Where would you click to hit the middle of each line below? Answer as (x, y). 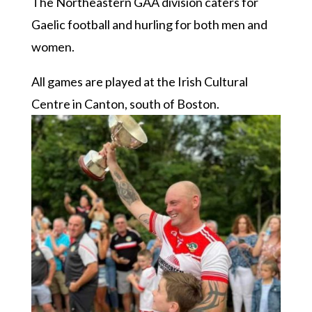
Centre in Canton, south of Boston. (125, 104)
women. (53, 47)
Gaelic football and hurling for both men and (149, 24)
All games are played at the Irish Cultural (139, 81)
